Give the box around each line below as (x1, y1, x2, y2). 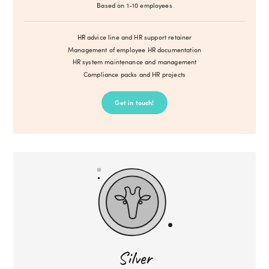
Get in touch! (115, 98, 154, 107)
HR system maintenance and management (72, 57, 197, 67)
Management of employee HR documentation (67, 44, 202, 54)
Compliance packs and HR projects (83, 69, 186, 79)
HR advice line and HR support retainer (77, 32, 192, 42)
